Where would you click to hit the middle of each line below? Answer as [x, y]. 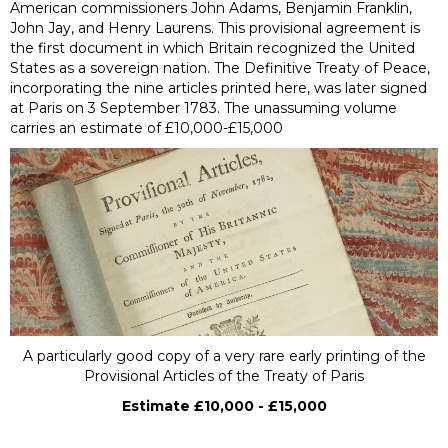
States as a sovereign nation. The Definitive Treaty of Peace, [220, 68]
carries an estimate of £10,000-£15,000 [146, 128]
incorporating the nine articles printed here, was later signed [218, 88]
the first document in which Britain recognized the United [212, 48]
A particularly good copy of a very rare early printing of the [224, 355]
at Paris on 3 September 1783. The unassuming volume [203, 108]
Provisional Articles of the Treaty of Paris [224, 375]
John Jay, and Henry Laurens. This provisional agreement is [215, 28]
